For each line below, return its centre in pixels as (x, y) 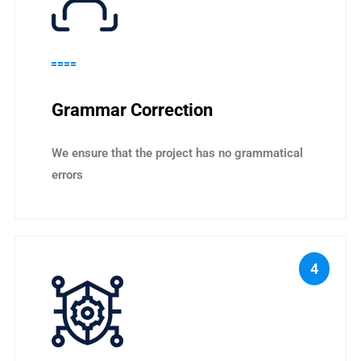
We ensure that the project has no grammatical (177, 153)
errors (67, 174)
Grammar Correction (132, 110)
